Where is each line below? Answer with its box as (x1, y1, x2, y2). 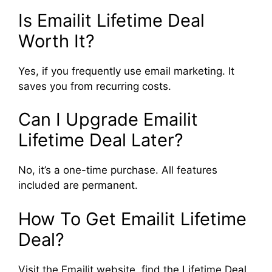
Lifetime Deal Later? (18, 129, 183, 151)
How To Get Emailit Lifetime (18, 208, 246, 229)
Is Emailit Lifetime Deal (18, 9, 205, 31)
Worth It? (18, 30, 95, 52)
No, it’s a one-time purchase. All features (18, 164, 217, 176)
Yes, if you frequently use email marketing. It (18, 64, 234, 77)
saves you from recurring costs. (18, 80, 171, 92)
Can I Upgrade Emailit (18, 109, 198, 130)
